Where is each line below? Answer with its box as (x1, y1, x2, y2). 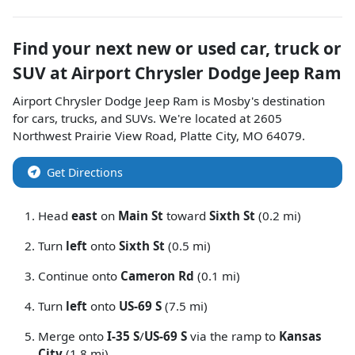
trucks (61, 110, 94, 126)
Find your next (13, 37, 136, 59)
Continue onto (38, 268, 120, 284)
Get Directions (47, 165, 123, 180)
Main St (118, 208, 163, 223)
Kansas (279, 328, 322, 344)
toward (163, 208, 209, 223)
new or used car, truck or (136, 37, 342, 59)
